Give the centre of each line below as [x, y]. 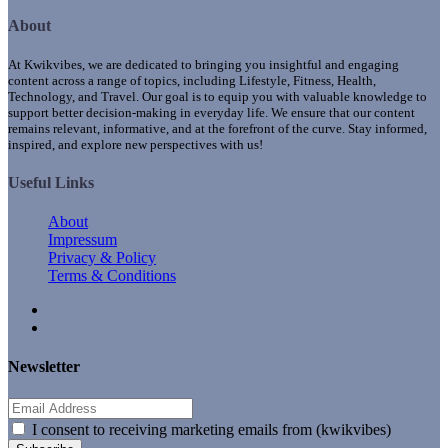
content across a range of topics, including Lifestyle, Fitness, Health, [192, 80]
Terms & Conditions [112, 276]
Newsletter [44, 367]
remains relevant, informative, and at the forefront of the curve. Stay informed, [217, 128]
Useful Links [51, 182]
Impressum [82, 240]
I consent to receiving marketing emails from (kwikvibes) [211, 429]
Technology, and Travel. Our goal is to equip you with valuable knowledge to [217, 96]
